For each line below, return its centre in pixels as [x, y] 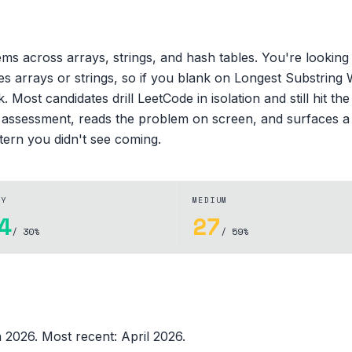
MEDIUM [210, 200]
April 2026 [152, 336]
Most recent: [81, 336]
